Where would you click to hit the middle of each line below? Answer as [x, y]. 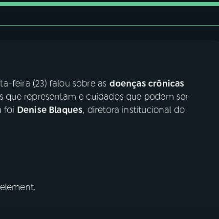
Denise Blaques [50, 110]
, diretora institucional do [134, 110]
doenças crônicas [147, 83]
